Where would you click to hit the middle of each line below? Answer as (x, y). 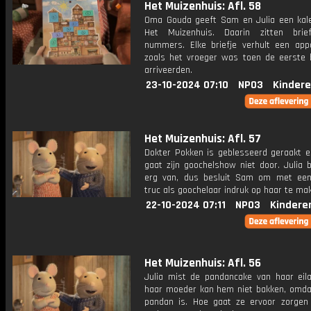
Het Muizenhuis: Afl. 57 (203, 139)
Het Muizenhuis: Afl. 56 (203, 263)
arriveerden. (168, 70)
